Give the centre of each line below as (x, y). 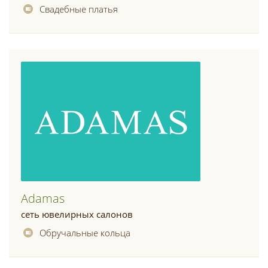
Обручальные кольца (85, 233)
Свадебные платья (79, 9)
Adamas (43, 198)
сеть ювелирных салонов (77, 214)
